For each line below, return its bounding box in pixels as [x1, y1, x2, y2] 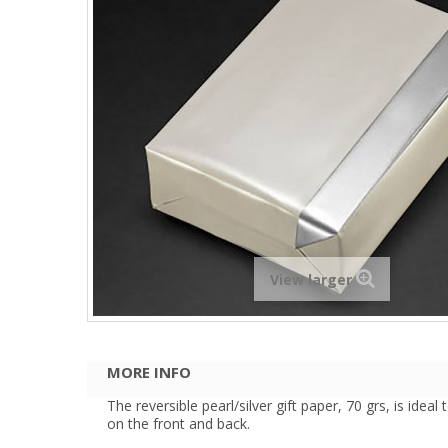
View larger [269, 269, 352, 289]
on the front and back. [107, 413, 250, 433]
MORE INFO [107, 361, 191, 382]
